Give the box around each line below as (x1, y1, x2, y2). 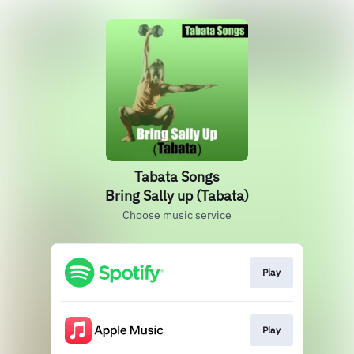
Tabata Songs (134, 168, 220, 186)
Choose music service (122, 208, 232, 222)
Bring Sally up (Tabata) (105, 186, 249, 205)
